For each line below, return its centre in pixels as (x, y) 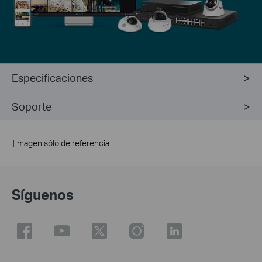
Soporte (32, 106)
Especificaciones (52, 77)
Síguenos (43, 194)
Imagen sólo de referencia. (63, 143)
